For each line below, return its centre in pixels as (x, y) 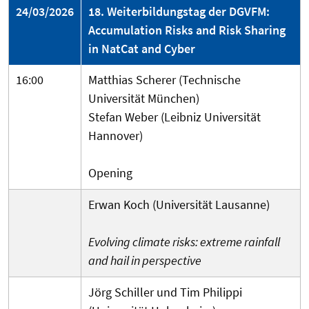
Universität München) (144, 99)
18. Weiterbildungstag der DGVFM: (179, 12)
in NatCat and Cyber (142, 49)
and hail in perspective (145, 261)
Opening (110, 173)
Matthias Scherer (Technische (165, 80)
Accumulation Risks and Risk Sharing (187, 30)
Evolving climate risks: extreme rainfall (184, 242)
